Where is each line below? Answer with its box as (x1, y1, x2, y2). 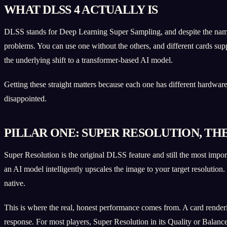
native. (4, 178, 25, 187)
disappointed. (4, 94, 47, 103)
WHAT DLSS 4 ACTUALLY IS (4, 3, 158, 16)
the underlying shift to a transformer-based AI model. (4, 55, 173, 64)
